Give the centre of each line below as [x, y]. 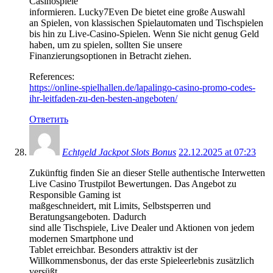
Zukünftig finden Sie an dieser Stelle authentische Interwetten [147, 172]
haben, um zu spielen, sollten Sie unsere [106, 44]
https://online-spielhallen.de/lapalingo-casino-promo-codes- [142, 87]
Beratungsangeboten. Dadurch [88, 216]
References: [52, 76]
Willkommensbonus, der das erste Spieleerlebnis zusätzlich [142, 260]
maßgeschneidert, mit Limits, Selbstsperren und [120, 205]
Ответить [49, 119]
